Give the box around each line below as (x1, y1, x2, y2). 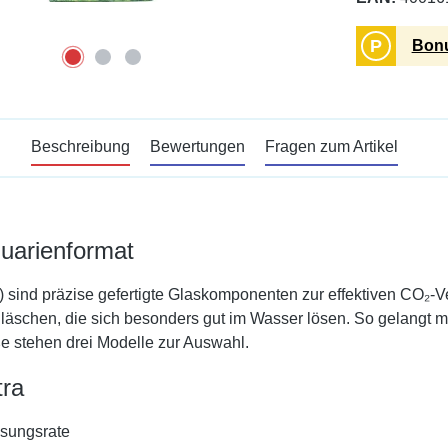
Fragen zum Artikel (264, 138, 398, 155)
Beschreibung (30, 138, 130, 155)
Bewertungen (149, 138, 245, 155)
